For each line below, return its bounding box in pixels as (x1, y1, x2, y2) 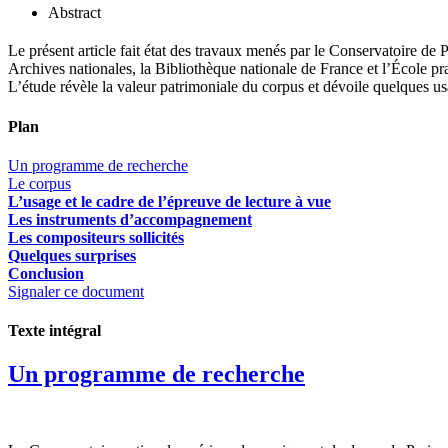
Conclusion (8, 264, 84, 282)
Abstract (48, 3, 101, 21)
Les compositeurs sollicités (8, 228, 184, 246)
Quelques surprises (8, 246, 136, 264)
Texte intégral (8, 322, 101, 340)
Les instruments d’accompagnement (8, 210, 252, 228)
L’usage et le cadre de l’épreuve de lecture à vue (8, 192, 331, 210)
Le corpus (8, 174, 71, 192)
